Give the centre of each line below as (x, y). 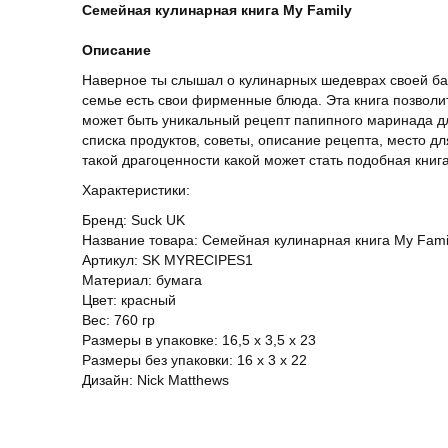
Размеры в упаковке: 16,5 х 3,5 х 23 (199, 340)
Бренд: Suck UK (133, 220)
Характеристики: (136, 190)
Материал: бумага (142, 280)
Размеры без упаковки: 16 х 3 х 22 (194, 360)
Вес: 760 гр (118, 320)
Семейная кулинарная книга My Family (217, 10)
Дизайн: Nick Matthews (155, 380)
